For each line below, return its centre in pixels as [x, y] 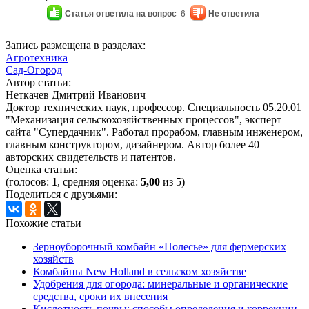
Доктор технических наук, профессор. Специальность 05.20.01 [153, 108]
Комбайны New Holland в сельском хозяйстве [140, 272]
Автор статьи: [38, 83]
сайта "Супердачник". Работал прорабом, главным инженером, [154, 132]
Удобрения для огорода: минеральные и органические [160, 284]
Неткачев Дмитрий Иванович [76, 95]
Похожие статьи [43, 223]
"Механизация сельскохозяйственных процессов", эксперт [143, 120]
